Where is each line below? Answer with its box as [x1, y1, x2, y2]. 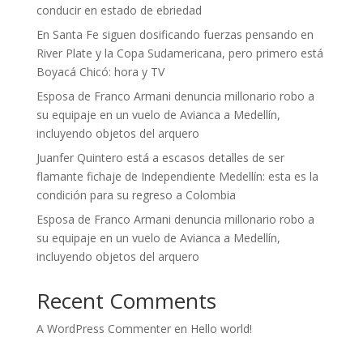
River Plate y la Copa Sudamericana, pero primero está [36, 45, 323, 61]
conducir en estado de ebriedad [36, 2, 202, 18]
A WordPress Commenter [36, 321, 171, 336]
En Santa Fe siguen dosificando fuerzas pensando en [36, 27, 314, 42]
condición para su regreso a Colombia [36, 187, 236, 203]
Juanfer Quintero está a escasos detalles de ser [36, 150, 284, 165]
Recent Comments [36, 286, 216, 315]
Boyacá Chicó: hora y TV [36, 64, 164, 79]
